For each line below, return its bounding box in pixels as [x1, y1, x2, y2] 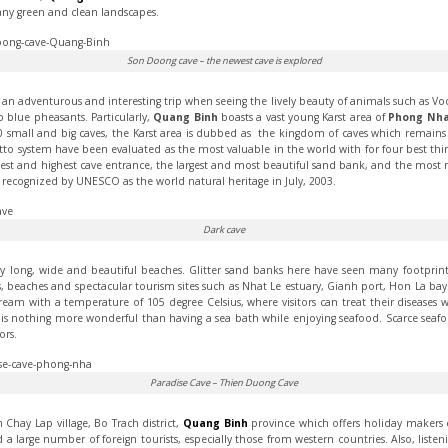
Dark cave [203, 223, 245, 237]
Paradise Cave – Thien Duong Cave [150, 376, 298, 390]
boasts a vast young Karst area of [217, 109, 389, 124]
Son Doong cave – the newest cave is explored [126, 54, 322, 68]
